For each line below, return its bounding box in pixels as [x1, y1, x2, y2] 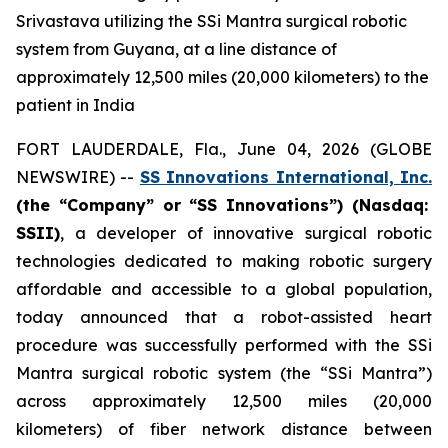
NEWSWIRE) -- [16, 167, 140, 187]
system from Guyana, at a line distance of [16, 39, 337, 59]
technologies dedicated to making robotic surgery [16, 251, 432, 271]
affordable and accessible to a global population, [16, 279, 432, 299]
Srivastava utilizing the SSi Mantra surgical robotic [16, 11, 407, 31]
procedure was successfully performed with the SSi [16, 335, 432, 355]
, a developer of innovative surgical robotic [60, 223, 432, 243]
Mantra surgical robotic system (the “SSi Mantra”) [16, 363, 432, 383]
